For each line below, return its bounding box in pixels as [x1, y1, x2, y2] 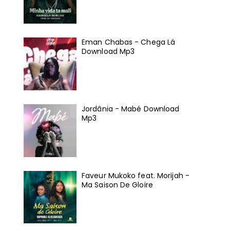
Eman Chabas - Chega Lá [82, 37, 176, 48]
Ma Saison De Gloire [82, 179, 153, 190]
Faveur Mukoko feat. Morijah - [82, 170, 189, 181]
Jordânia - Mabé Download [82, 103, 180, 114]
